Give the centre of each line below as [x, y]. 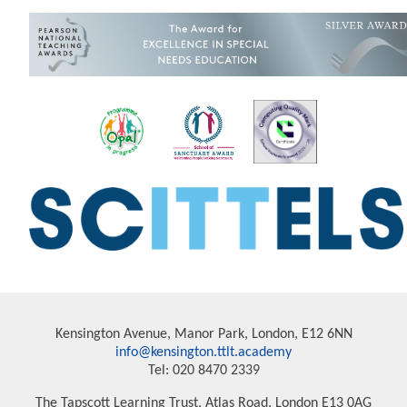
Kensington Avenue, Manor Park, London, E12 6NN [203, 334]
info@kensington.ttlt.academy [203, 352]
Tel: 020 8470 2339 [203, 370]
